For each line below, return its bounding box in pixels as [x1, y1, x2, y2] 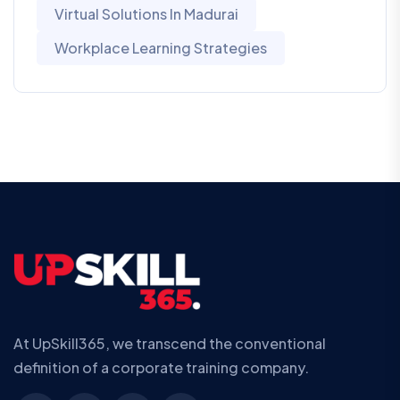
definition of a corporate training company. [13, 358, 309, 378]
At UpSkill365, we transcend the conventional [13, 334, 326, 354]
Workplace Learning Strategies [54, 38, 267, 58]
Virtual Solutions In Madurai [54, 4, 238, 24]
